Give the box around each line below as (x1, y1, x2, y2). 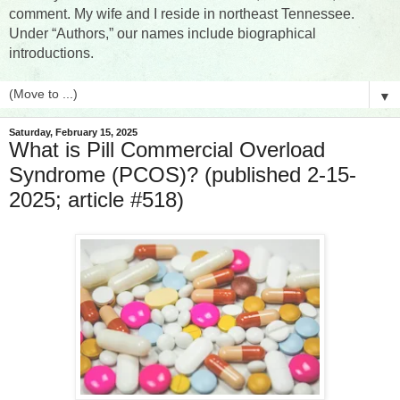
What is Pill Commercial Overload (9, 137, 325, 162)
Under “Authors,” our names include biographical (9, 26, 316, 42)
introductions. (9, 46, 94, 62)
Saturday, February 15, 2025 (9, 127, 137, 138)
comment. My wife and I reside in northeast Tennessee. (9, 6, 354, 22)
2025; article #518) (9, 187, 184, 212)
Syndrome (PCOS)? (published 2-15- (9, 162, 356, 187)
